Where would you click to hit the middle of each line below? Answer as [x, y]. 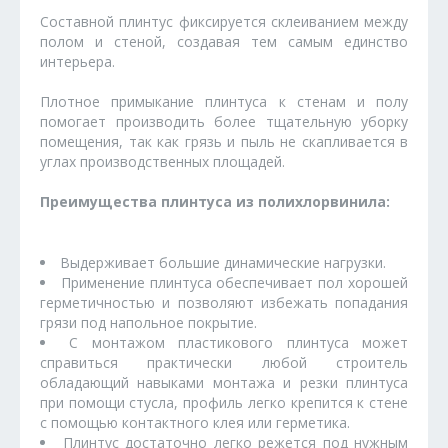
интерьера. [77, 61]
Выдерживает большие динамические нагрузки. [223, 262]
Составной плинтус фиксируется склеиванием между [224, 21]
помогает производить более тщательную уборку [224, 121]
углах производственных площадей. [162, 161]
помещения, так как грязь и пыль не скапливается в [224, 141]
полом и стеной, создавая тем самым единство [224, 41]
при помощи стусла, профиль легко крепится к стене [224, 402]
